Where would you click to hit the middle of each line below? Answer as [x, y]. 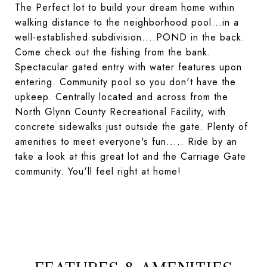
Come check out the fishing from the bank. [113, 52]
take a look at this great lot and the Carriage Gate [131, 156]
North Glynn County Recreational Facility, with [120, 112]
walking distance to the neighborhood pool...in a [127, 22]
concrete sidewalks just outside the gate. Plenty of [131, 127]
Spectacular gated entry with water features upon [128, 67]
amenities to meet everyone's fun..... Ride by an [126, 142]
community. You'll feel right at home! [98, 171]
